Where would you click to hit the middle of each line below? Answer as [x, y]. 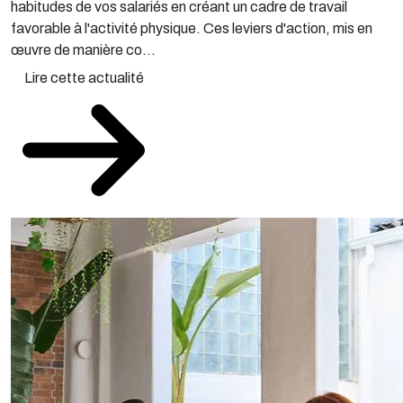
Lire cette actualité [84, 78]
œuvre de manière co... [83, 50]
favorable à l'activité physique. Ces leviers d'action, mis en [192, 28]
